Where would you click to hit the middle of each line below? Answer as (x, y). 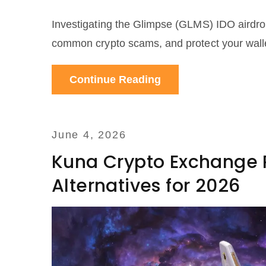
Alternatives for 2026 (146, 186)
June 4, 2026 (89, 135)
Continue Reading (115, 80)
